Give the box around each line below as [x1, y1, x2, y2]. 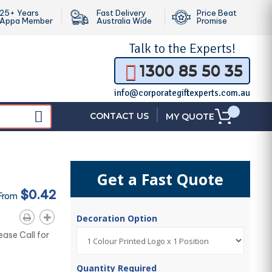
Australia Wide [97, 16, 152, 25]
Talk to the [129, 40, 189, 56]
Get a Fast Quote [97, 169, 224, 189]
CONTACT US [90, 110, 149, 121]
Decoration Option [76, 212, 160, 224]
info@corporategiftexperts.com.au [114, 87, 250, 98]
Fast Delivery [97, 8, 146, 18]
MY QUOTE [166, 111, 214, 122]
